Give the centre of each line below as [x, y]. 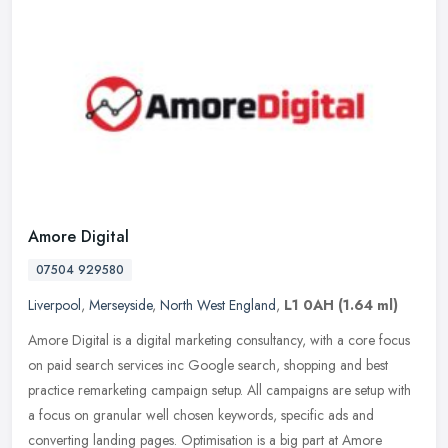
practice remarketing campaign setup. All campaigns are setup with [219, 390]
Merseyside [120, 305]
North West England [218, 305]
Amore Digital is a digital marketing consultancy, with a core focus [219, 340]
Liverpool [54, 305]
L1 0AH [309, 305]
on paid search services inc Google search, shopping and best [208, 365]
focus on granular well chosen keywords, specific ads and [206, 415]
